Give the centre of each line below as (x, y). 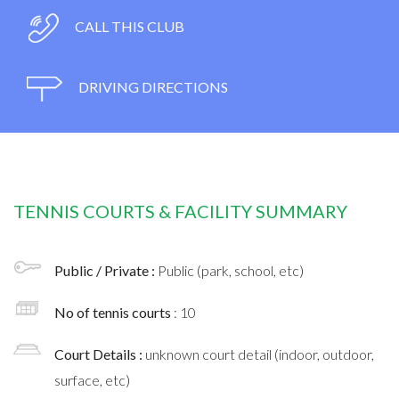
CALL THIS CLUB (128, 26)
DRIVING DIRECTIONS (152, 86)
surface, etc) (92, 379)
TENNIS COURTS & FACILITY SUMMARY (180, 211)
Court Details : (100, 354)
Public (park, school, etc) (231, 270)
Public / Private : (106, 270)
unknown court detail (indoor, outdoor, (260, 354)
